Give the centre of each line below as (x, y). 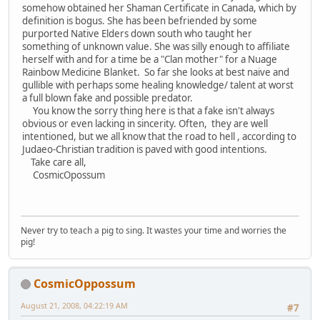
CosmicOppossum (85, 283)
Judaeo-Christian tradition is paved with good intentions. (145, 150)
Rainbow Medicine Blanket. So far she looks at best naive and (156, 72)
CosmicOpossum (64, 175)
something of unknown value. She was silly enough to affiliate (156, 47)
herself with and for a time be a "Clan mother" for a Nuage (150, 60)
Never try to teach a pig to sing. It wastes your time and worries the (154, 230)
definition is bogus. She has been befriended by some (140, 21)
